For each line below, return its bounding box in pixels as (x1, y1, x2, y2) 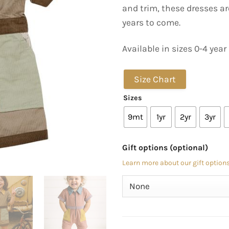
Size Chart (134, 74, 176, 85)
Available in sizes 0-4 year (122, 43, 226, 54)
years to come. (122, 17, 180, 28)
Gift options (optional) (122, 143, 208, 153)
